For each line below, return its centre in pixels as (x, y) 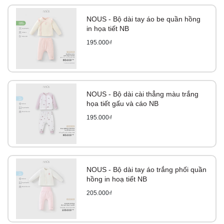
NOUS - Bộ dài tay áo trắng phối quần (147, 169)
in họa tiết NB (108, 28)
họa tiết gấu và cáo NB (123, 104)
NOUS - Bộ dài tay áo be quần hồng (144, 19)
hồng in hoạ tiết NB (117, 179)
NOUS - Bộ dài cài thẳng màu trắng (143, 94)
